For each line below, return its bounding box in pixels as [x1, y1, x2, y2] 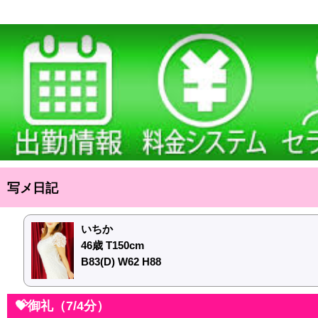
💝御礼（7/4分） [15, 299, 109, 313]
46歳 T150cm [80, 239, 144, 251]
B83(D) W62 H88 [80, 256, 161, 268]
